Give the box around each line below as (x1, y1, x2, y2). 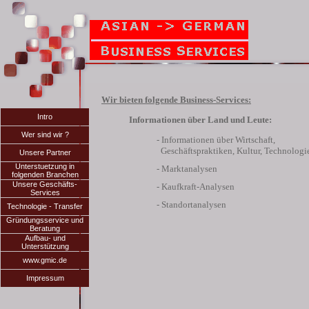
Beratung (30, 224, 60, 232)
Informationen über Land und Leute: (129, 114, 272, 125)
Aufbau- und (24, 234, 66, 242)
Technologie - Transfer (7, 202, 83, 210)
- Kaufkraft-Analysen (157, 181, 235, 192)
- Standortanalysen (157, 199, 226, 210)
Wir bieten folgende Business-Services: (101, 94, 251, 105)
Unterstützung (21, 242, 69, 250)
